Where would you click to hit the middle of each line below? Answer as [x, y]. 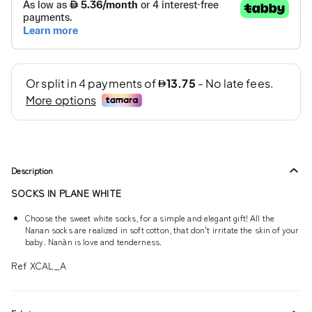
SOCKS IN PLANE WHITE [66, 193]
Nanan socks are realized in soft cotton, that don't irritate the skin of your [162, 229]
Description [32, 170]
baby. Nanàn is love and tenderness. [94, 241]
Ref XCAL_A [39, 265]
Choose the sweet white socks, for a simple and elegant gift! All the [150, 217]
